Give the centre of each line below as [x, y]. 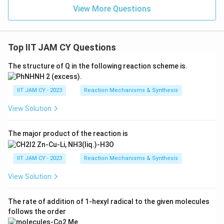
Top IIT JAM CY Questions [62, 47]
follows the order [37, 211]
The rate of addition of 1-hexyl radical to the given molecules [109, 201]
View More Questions [112, 8]
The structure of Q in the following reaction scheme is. [98, 66]
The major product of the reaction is [68, 134]
